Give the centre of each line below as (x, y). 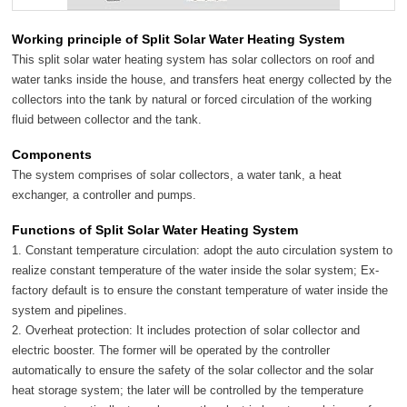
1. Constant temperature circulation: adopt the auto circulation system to (203, 250)
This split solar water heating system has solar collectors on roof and (194, 59)
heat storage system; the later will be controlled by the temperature (188, 390)
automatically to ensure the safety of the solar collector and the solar (193, 370)
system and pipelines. (70, 310)
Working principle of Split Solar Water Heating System (179, 39)
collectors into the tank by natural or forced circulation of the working (192, 99)
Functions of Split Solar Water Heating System (155, 229)
